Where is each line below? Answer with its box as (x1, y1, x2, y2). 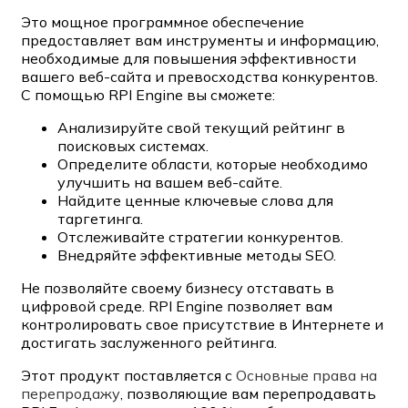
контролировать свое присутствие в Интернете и (21, 314, 383, 333)
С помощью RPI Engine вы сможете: (21, 85, 275, 104)
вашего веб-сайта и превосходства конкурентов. (21, 66, 378, 86)
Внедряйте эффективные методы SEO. (57, 245, 336, 264)
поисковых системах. (57, 136, 209, 155)
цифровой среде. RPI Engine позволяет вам (21, 296, 332, 315)
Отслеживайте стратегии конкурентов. (57, 227, 343, 246)
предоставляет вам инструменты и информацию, (21, 30, 379, 49)
